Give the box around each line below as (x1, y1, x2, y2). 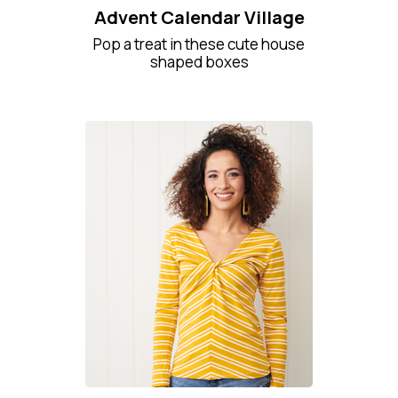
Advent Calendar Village (93, 5, 305, 29)
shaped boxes (149, 52, 249, 72)
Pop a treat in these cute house (93, 34, 305, 54)
